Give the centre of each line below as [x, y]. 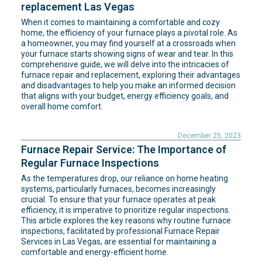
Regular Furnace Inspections [90, 163]
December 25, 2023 [209, 136]
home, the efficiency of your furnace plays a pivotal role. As [129, 33]
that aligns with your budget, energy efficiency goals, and [125, 96]
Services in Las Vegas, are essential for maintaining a [119, 242]
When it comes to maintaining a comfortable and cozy [120, 22]
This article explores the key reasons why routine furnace [126, 220]
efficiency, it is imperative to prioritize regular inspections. [126, 210]
